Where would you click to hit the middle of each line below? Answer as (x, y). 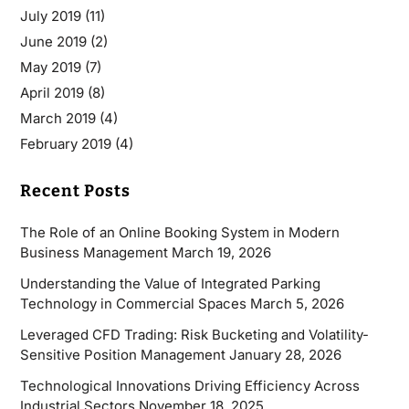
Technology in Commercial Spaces (133, 303)
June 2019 (53, 41)
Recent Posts (75, 190)
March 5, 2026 (297, 303)
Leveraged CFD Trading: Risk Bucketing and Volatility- (194, 334)
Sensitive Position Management (122, 354)
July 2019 (50, 16)
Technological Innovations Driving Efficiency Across (189, 385)
